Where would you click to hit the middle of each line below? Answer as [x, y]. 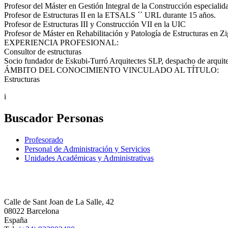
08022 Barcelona [32, 211]
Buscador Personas [54, 118]
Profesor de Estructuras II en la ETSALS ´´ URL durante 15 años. [110, 15]
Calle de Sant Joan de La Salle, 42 [59, 202]
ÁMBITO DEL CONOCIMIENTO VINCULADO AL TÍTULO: [111, 70]
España [16, 220]
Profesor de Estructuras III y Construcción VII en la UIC [95, 24]
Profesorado [44, 140]
